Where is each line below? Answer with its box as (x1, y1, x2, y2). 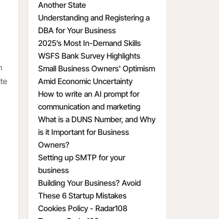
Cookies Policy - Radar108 (38, 203, 127, 213)
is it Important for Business (38, 127, 129, 137)
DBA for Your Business (38, 25, 116, 35)
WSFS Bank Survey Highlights (38, 51, 140, 61)
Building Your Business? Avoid (38, 178, 141, 188)
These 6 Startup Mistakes (38, 191, 127, 200)
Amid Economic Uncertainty (38, 76, 132, 86)
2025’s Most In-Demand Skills (38, 38, 141, 48)
